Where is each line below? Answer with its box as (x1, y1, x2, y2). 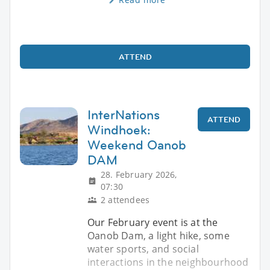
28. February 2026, (101, 168, 177, 180)
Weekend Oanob (87, 136, 186, 154)
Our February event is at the (87, 215, 218, 229)
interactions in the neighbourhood (87, 255, 249, 269)
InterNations (87, 105, 160, 124)
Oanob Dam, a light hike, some (87, 228, 230, 242)
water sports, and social (87, 242, 199, 256)
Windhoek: (87, 121, 151, 139)
